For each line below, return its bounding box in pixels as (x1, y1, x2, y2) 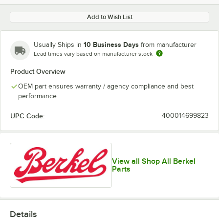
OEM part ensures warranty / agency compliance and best (18, 83, 194, 90)
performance (18, 92, 57, 100)
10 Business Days (84, 41, 139, 48)
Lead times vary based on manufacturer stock (34, 50, 153, 57)
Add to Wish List (87, 13, 132, 21)
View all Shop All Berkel (112, 156, 196, 166)
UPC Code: (10, 112, 44, 120)
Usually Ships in (34, 41, 84, 48)
